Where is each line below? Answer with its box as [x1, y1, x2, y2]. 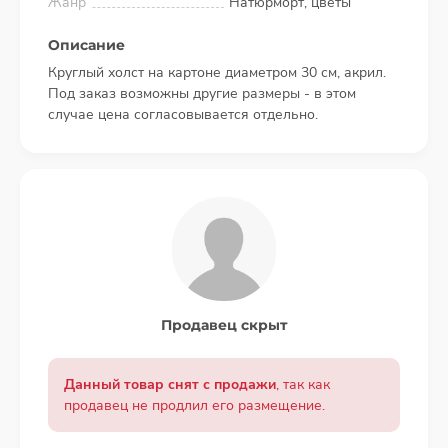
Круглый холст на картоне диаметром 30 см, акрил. [48, 63, 386, 83]
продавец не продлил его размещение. [64, 396, 325, 416]
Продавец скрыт [161, 316, 287, 335]
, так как [276, 375, 330, 395]
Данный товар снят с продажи [64, 375, 276, 395]
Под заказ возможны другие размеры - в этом [48, 84, 356, 104]
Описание [48, 36, 125, 55]
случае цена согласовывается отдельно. [48, 105, 318, 125]
